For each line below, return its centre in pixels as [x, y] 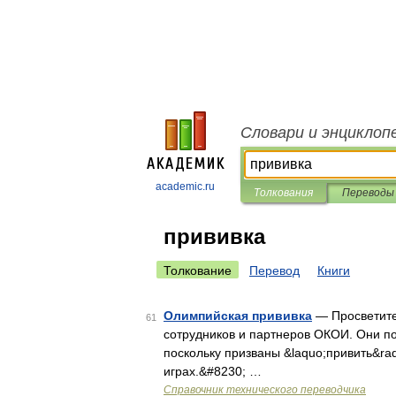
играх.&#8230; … [213, 371]
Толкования [283, 193]
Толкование [198, 270]
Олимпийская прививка [238, 316]
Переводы [368, 193]
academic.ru [185, 187]
